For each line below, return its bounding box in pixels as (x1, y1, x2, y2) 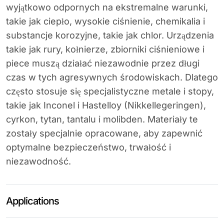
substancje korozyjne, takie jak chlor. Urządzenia (6, 29, 214, 40)
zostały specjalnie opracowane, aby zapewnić (6, 127, 202, 138)
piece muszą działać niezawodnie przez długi (6, 57, 199, 68)
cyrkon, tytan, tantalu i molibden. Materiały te (6, 113, 198, 124)
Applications (6, 194, 59, 207)
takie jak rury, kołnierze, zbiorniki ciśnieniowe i (6, 43, 204, 54)
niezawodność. (6, 155, 71, 166)
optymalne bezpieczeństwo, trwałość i (6, 141, 171, 152)
